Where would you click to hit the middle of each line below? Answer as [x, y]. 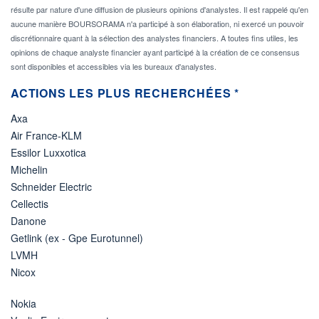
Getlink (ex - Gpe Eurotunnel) [77, 237]
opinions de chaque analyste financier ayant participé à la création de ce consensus [155, 52]
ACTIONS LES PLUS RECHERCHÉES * [125, 93]
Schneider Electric [51, 186]
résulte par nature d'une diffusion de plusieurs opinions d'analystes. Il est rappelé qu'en [159, 9]
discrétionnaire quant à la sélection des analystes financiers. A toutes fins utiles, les [155, 37]
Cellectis [30, 203]
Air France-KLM [46, 135]
